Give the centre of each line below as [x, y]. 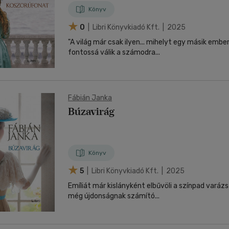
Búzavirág [91, 111]
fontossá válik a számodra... [114, 52]
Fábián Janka [90, 98]
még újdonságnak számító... [114, 196]
